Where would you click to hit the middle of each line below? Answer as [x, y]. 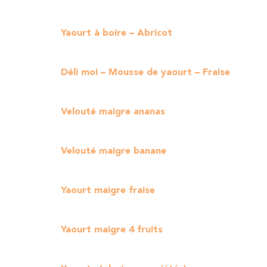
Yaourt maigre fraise [108, 191]
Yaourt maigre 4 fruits [112, 230]
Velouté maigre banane [114, 151]
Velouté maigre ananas [113, 112]
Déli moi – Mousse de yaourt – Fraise [145, 73]
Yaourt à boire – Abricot [117, 33]
